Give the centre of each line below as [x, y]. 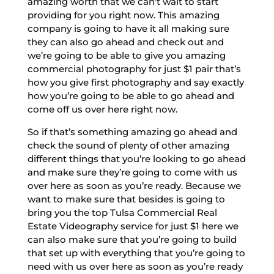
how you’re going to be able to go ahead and [131, 95]
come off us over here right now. [102, 109]
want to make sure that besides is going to [126, 199]
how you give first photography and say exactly [135, 82]
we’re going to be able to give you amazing [126, 55]
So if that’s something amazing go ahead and [132, 131]
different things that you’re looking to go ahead [136, 158]
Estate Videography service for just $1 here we [133, 226]
